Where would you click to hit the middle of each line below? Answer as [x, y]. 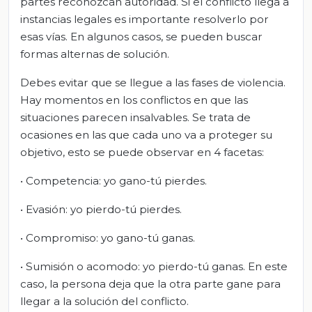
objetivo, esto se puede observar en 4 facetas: [142, 153]
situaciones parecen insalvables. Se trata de [135, 118]
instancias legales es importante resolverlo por [145, 19]
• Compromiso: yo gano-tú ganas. [108, 238]
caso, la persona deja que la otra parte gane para [150, 284]
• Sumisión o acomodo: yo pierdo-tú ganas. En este [154, 267]
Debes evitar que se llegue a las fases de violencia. [153, 83]
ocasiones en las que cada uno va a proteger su [146, 135]
